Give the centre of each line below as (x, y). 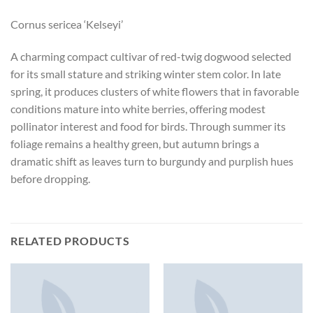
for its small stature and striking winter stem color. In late (146, 74)
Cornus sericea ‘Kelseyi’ (67, 24)
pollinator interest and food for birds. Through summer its (148, 126)
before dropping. (50, 179)
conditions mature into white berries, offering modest (138, 109)
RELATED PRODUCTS (70, 240)
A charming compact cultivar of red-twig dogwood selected (151, 57)
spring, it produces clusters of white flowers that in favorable (155, 92)
